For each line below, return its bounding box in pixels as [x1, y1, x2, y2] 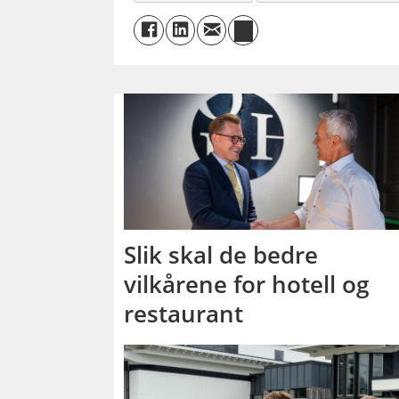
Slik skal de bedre [124, 238, 319, 271]
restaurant [124, 297, 244, 330]
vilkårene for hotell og [124, 267, 370, 300]
